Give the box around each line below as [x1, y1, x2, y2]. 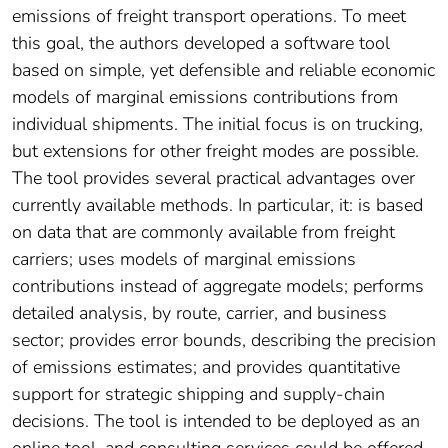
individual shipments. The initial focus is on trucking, [12, 112, 423, 137]
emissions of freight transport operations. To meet [12, 4, 406, 29]
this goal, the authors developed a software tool [12, 31, 390, 56]
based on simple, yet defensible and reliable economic [12, 58, 435, 83]
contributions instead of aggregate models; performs [12, 274, 424, 299]
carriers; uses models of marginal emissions [12, 247, 356, 272]
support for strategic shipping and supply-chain [12, 382, 385, 407]
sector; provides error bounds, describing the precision [12, 328, 436, 353]
